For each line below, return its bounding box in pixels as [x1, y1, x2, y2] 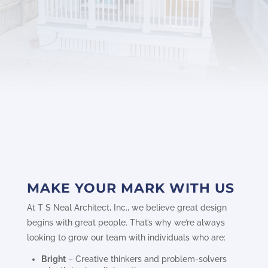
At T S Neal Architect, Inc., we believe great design [26, 203, 227, 212]
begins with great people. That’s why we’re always [26, 218, 225, 227]
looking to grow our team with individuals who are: [26, 233, 226, 242]
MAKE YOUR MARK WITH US [26, 179, 234, 196]
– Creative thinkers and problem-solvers [65, 254, 227, 264]
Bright [41, 254, 66, 264]
